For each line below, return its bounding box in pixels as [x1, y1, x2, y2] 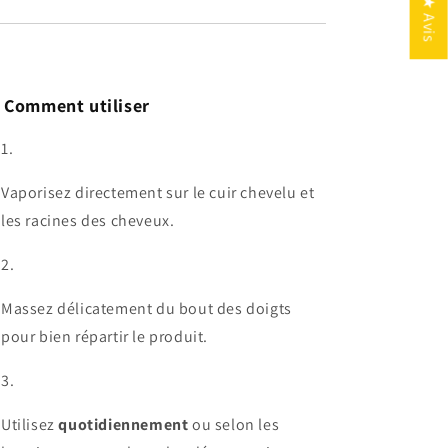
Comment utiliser [4, 93, 150, 117]
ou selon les [188, 413, 280, 435]
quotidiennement [58, 413, 189, 435]
